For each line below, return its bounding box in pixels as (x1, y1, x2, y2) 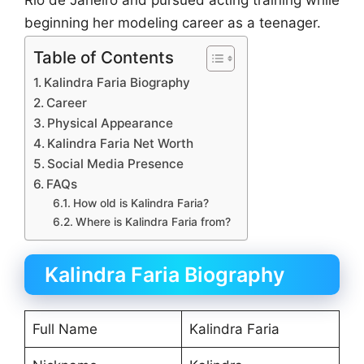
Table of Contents (33, 46, 174, 67)
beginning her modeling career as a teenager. (24, 15, 321, 32)
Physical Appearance (47, 115, 174, 131)
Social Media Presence (47, 155, 184, 171)
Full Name (32, 320, 97, 337)
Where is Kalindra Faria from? (75, 214, 231, 228)
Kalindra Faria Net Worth (47, 135, 194, 151)
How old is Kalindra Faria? (72, 196, 209, 210)
